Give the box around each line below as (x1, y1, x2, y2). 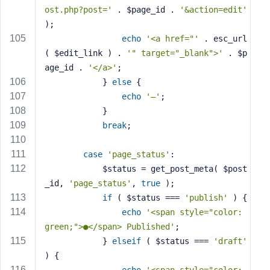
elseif (112, 236, 141, 246)
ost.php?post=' (45, 5, 112, 14)
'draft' (213, 236, 247, 246)
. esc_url (199, 34, 247, 43)
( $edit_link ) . (45, 48, 127, 58)
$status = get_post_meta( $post (45, 164, 102, 174)
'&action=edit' (180, 5, 247, 14)
